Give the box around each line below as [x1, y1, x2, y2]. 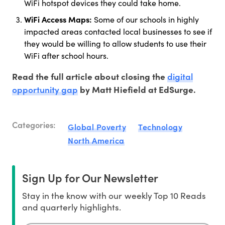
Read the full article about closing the [12, 70, 167, 83]
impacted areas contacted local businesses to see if [24, 26, 212, 37]
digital [167, 70, 193, 83]
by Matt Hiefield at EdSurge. [78, 83, 196, 96]
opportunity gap [12, 83, 78, 96]
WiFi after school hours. [24, 50, 108, 61]
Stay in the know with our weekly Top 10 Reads [22, 189, 206, 202]
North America [68, 135, 125, 146]
